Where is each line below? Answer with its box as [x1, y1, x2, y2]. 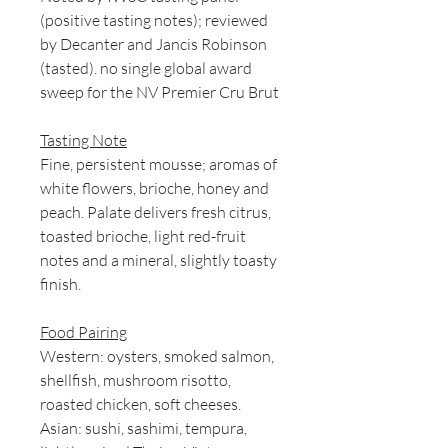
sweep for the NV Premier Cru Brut [40, 82, 279, 103]
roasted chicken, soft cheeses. [40, 394, 241, 415]
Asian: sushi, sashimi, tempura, [40, 418, 247, 439]
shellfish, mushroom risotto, [40, 370, 231, 391]
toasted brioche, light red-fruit [40, 226, 246, 247]
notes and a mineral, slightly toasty [40, 250, 277, 271]
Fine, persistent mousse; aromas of [40, 154, 277, 175]
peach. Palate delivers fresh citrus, [40, 202, 271, 223]
